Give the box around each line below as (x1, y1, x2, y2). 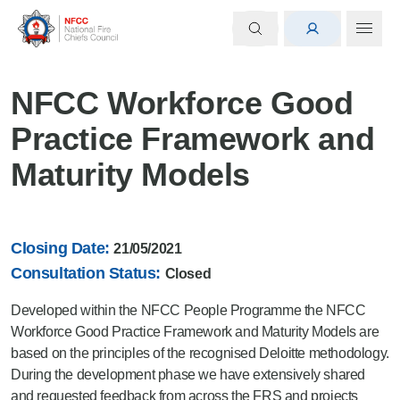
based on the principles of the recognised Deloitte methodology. (11, 346, 389, 361)
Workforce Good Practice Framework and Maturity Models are (11, 324, 379, 339)
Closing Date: (11, 239, 114, 257)
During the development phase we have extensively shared (11, 367, 366, 382)
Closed (164, 266, 212, 281)
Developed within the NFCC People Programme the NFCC (11, 303, 366, 318)
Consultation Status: (11, 264, 165, 282)
